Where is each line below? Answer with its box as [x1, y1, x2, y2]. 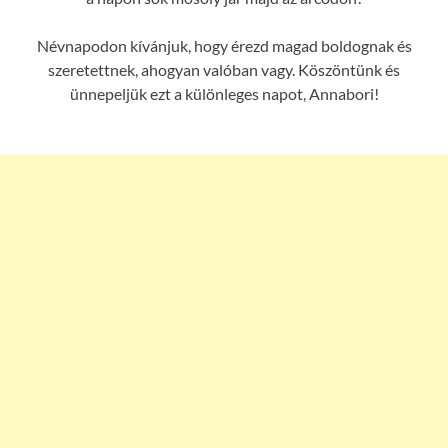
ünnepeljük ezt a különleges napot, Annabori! [69, 83, 379, 103]
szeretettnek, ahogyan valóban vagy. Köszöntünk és [48, 59, 400, 79]
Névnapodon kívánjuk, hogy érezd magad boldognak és [36, 35, 412, 55]
